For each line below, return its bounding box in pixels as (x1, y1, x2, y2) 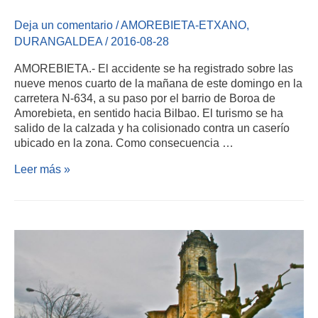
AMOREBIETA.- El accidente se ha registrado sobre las (14, 61, 293, 75)
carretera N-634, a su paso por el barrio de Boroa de (14, 91, 275, 104)
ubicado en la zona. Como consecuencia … (14, 136, 234, 149)
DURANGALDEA (14, 34, 102, 48)
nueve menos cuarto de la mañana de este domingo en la (14, 76, 302, 89)
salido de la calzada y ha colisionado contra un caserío (14, 121, 290, 134)
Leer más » (14, 163, 70, 176)
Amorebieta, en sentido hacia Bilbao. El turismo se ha (14, 106, 283, 119)
